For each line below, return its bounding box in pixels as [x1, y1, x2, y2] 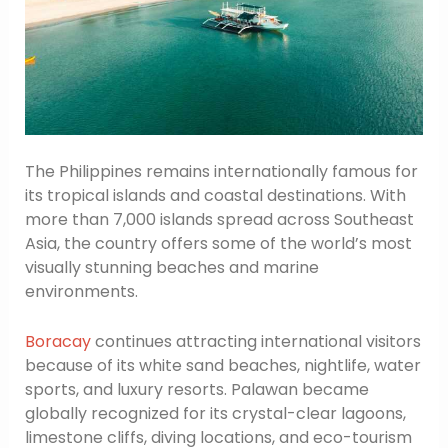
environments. [24, 280, 138, 304]
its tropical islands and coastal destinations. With [24, 184, 406, 208]
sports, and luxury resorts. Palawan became [24, 377, 369, 401]
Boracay [24, 329, 91, 353]
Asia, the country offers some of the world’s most [24, 232, 412, 256]
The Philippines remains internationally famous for [24, 160, 418, 184]
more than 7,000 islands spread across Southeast [24, 208, 414, 232]
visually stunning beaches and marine [24, 256, 319, 280]
